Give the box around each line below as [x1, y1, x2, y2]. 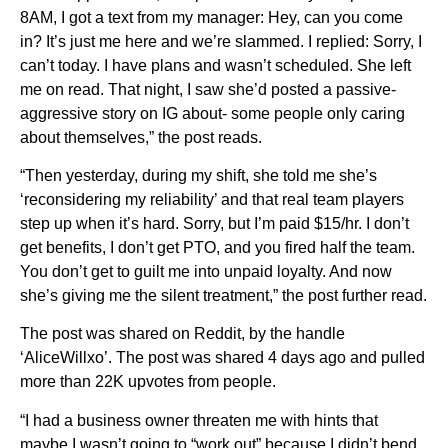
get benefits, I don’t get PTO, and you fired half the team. [20, 238, 415, 256]
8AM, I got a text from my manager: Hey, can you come [20, 8, 403, 26]
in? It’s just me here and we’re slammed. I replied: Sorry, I [20, 32, 422, 50]
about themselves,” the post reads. [20, 128, 262, 146]
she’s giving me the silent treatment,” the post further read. [20, 286, 427, 304]
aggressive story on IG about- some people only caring [20, 104, 405, 122]
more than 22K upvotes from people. [20, 373, 276, 391]
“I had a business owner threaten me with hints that [20, 411, 378, 429]
